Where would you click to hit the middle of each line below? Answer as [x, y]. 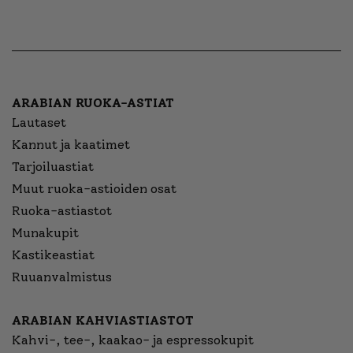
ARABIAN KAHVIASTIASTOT [103, 321]
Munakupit [45, 233]
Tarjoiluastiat [53, 167]
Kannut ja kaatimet [71, 145]
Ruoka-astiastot [62, 211]
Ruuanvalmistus [62, 277]
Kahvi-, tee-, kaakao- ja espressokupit [133, 340]
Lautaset [39, 123]
